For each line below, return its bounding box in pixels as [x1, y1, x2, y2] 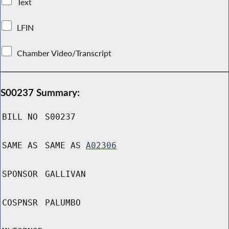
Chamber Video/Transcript [15, 48, 114, 58]
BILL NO [2, 112, 38, 122]
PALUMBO [45, 198, 81, 208]
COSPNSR [2, 198, 38, 208]
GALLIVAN [45, 169, 86, 179]
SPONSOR [2, 169, 38, 179]
